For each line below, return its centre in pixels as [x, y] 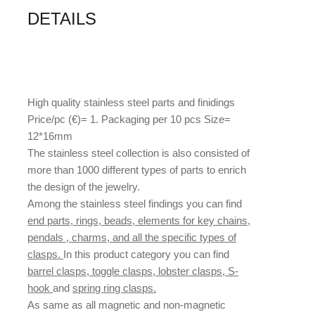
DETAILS [62, 19]
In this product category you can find [147, 255]
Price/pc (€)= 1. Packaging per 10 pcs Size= [129, 120]
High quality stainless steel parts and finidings [131, 103]
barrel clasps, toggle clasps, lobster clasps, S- [133, 271]
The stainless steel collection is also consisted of [139, 153]
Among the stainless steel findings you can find [135, 204]
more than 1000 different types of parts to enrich [137, 170]
